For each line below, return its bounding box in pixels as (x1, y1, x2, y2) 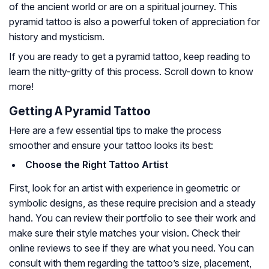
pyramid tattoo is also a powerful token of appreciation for (9, 15, 260, 28)
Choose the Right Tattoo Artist (25, 158, 168, 171)
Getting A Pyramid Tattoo (9, 103, 151, 118)
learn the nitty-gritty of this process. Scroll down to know (9, 65, 253, 77)
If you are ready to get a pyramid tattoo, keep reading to (9, 50, 250, 62)
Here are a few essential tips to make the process (9, 124, 222, 136)
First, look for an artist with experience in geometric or (9, 181, 240, 194)
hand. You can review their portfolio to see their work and (9, 211, 256, 224)
